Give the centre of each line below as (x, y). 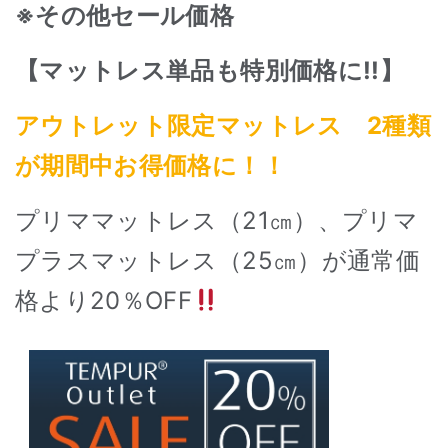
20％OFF (141, 301)
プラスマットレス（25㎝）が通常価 (217, 261)
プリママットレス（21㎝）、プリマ (216, 221)
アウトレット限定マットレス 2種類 (223, 126)
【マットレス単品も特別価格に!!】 (209, 71)
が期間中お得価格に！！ (150, 166)
